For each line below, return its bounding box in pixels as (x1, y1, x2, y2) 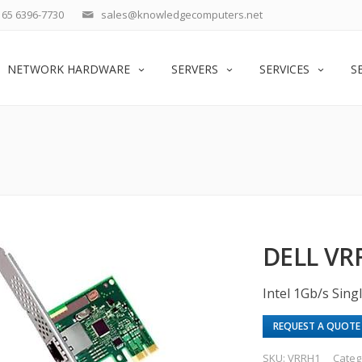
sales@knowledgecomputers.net (101, 7, 263, 22)
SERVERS (171, 61, 218, 77)
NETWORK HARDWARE (7, 61, 130, 77)
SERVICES (259, 61, 309, 77)
